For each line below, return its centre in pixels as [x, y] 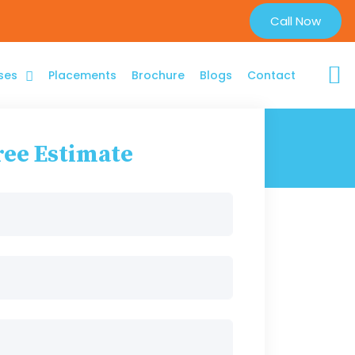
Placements [82, 75]
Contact [271, 75]
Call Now [295, 21]
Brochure [158, 75]
